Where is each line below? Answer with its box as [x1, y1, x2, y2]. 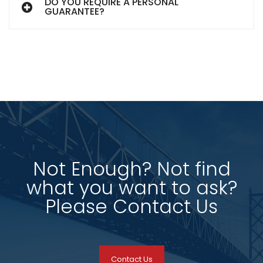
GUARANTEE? [45, 5, 104, 18]
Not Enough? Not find [32, 155, 231, 182]
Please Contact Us [45, 193, 218, 220]
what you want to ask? [26, 174, 237, 201]
